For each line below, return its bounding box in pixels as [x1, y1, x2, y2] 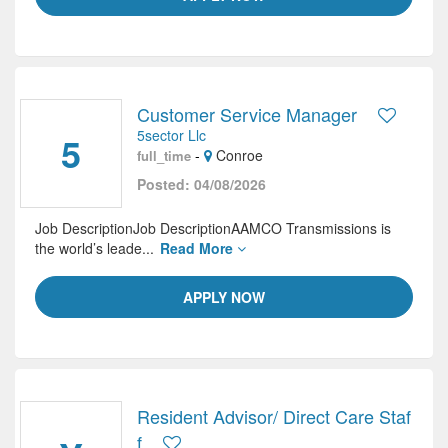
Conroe [212, 145, 263, 165]
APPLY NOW [183, 287, 265, 307]
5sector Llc [137, 125, 206, 145]
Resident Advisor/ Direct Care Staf [137, 403, 411, 429]
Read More [160, 238, 237, 258]
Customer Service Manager [137, 101, 357, 127]
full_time [137, 146, 191, 165]
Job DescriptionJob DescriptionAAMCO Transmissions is [35, 218, 391, 238]
